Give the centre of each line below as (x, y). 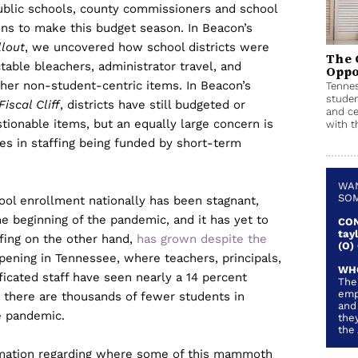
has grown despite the (202, 239)
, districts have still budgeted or (153, 105)
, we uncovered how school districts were (147, 47)
